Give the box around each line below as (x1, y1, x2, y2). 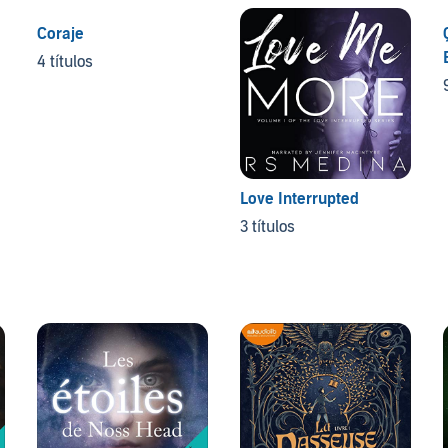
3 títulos (239, 216, 295, 237)
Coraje (37, 23, 85, 44)
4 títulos (37, 51, 94, 72)
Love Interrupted (239, 188, 359, 209)
